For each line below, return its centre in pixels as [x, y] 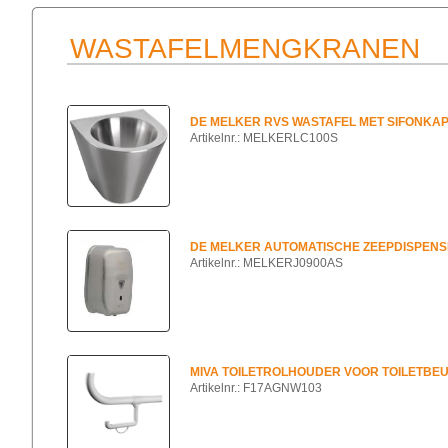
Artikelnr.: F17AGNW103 [256, 387]
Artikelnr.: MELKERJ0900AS [266, 262]
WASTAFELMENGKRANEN [245, 48]
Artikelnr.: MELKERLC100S [264, 137]
